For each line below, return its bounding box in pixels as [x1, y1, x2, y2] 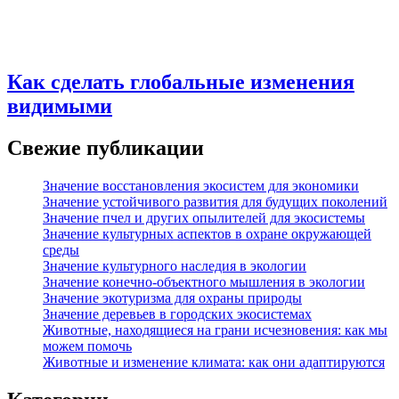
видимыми [7, 94, 112, 118]
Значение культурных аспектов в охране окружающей [43, 226, 371, 242]
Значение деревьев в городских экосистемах [43, 306, 312, 322]
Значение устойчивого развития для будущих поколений [43, 194, 387, 210]
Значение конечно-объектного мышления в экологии [43, 274, 365, 290]
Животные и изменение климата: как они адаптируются [43, 354, 385, 370]
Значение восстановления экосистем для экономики [43, 178, 359, 194]
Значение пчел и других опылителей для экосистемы [43, 210, 365, 226]
